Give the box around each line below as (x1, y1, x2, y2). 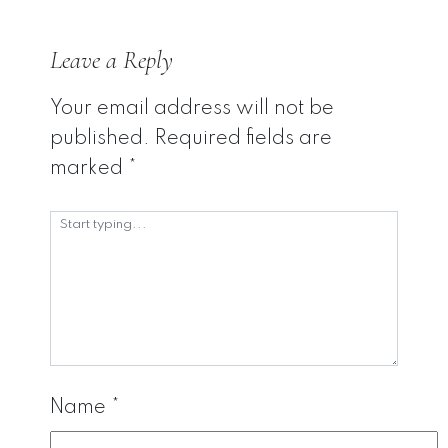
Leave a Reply (50, 44, 173, 75)
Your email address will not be (50, 98, 334, 119)
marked (50, 158, 128, 179)
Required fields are (155, 128, 332, 149)
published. (50, 128, 150, 149)
